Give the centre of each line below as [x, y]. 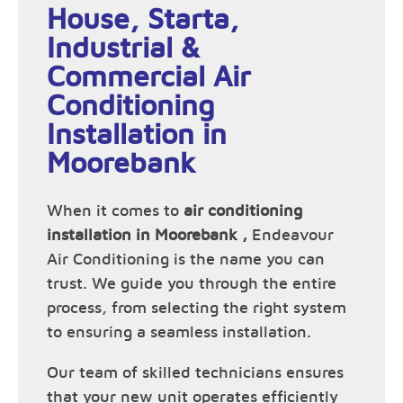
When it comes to [115, 211]
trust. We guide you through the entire [192, 284]
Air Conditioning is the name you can [186, 260]
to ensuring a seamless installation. [179, 332]
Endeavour [291, 235]
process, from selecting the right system [197, 308]
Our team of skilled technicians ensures [195, 373]
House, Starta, [143, 19]
